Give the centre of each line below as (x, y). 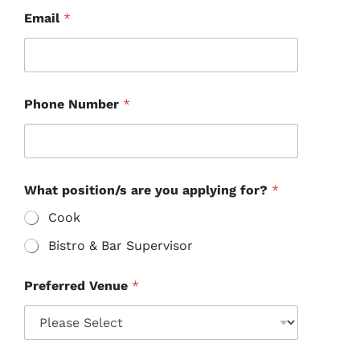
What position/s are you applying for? (147, 190)
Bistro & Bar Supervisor (120, 246)
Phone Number (73, 104)
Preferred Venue (78, 286)
